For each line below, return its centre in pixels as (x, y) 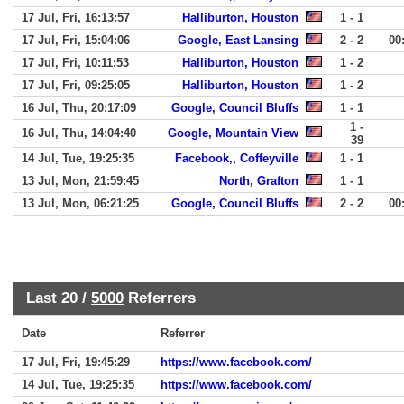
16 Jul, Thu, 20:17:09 (79, 108)
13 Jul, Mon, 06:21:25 (80, 203)
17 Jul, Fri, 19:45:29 (76, 362)
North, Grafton (259, 181)
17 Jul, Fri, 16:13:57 (76, 18)
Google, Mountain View (233, 133)
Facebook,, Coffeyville (237, 158)
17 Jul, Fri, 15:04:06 (76, 40)
